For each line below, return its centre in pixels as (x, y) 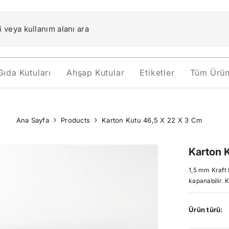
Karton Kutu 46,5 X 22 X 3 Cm (152, 120)
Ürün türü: (206, 210)
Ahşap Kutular (96, 73)
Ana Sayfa (32, 120)
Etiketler (157, 73)
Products (75, 120)
